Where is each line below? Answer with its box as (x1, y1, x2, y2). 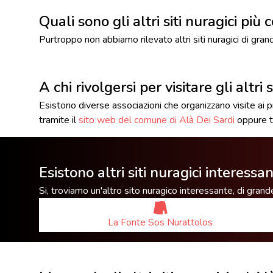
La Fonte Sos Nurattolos (107, 215, 213, 229)
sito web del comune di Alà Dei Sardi (79, 113, 235, 127)
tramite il (39, 113, 79, 127)
